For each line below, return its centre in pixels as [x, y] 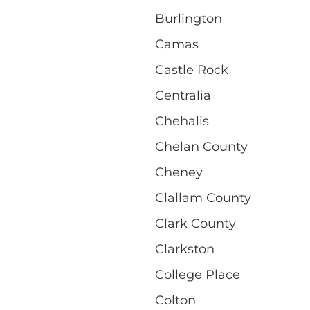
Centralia [183, 95]
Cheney [179, 172]
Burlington [189, 18]
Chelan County [201, 146]
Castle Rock [192, 70]
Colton [175, 300]
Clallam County [203, 198]
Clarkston [185, 249]
